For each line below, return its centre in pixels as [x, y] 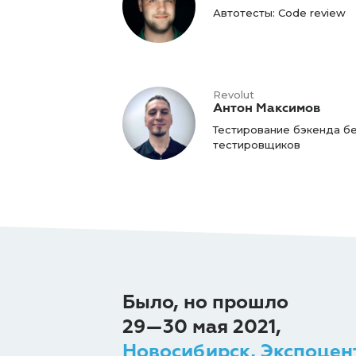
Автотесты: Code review [279, 12]
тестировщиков [256, 144]
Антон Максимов [266, 108]
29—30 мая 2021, [201, 326]
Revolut [233, 94]
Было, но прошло [205, 302]
